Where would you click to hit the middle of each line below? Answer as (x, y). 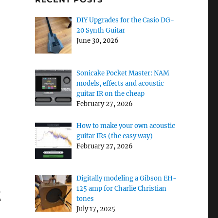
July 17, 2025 (96, 209)
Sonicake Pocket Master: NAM (123, 73)
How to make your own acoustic (126, 126)
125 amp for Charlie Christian (121, 188)
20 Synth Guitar (100, 31)
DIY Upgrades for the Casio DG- (125, 20)
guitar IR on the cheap (110, 93)
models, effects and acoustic (120, 83)
